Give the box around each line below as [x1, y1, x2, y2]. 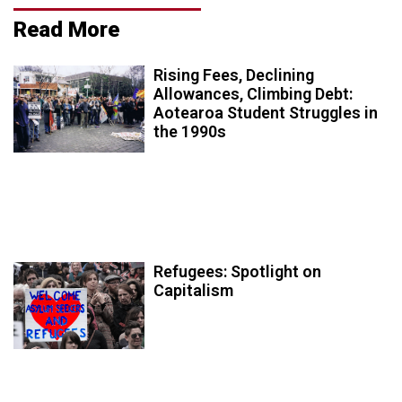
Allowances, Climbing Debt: [153, 83, 354, 103]
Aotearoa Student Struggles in [153, 102, 379, 122]
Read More [13, 16, 119, 42]
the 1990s [153, 121, 227, 141]
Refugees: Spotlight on [153, 261, 322, 281]
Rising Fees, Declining [153, 65, 315, 84]
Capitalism [153, 280, 234, 300]
